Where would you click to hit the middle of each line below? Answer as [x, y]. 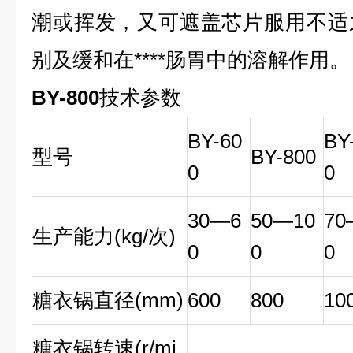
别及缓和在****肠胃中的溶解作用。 [191, 60]
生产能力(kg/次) [104, 236]
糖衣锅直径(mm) [108, 300]
